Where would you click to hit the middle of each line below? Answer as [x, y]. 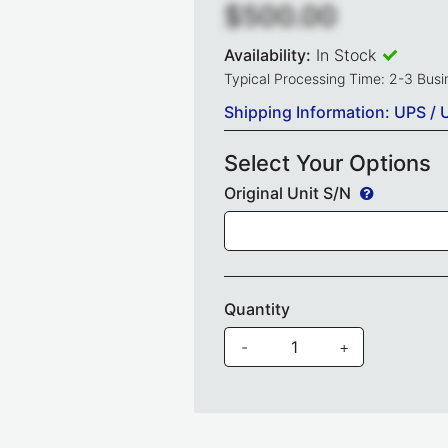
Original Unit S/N [289, 193]
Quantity [257, 309]
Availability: [267, 55]
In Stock [346, 55]
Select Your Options [327, 163]
